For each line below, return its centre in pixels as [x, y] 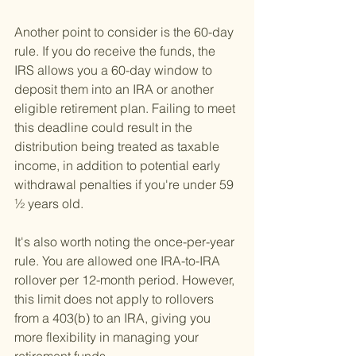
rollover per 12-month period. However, [126, 280]
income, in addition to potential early [119, 166]
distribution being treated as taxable [118, 147]
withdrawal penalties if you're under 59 [126, 185]
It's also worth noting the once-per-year [126, 242]
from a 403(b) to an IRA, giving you [114, 318]
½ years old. [49, 204]
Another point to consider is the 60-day [126, 32]
